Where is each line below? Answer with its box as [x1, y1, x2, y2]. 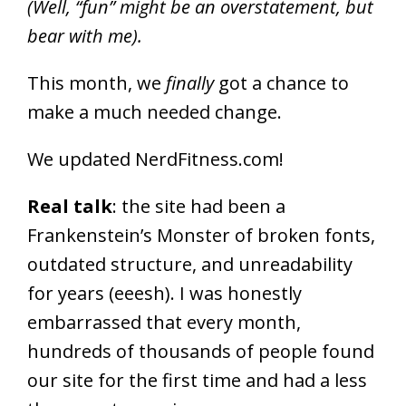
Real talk [27, 194, 112, 218]
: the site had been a [112, 194, 285, 218]
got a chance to [218, 71, 349, 95]
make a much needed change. [27, 100, 282, 124]
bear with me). [27, 24, 142, 48]
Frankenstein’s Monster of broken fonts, [27, 223, 375, 247]
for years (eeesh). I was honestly [27, 281, 302, 305]
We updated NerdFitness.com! [27, 147, 284, 171]
